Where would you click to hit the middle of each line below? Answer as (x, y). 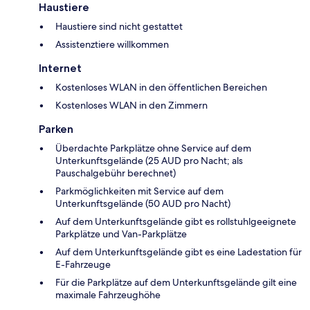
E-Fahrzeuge (83, 264)
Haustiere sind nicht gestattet (119, 26)
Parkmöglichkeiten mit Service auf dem (139, 191)
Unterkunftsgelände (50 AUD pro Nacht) (143, 203)
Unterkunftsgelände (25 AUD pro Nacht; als (149, 160)
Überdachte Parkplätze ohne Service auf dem (153, 148)
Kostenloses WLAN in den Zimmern (131, 105)
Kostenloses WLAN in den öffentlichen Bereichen (161, 87)
